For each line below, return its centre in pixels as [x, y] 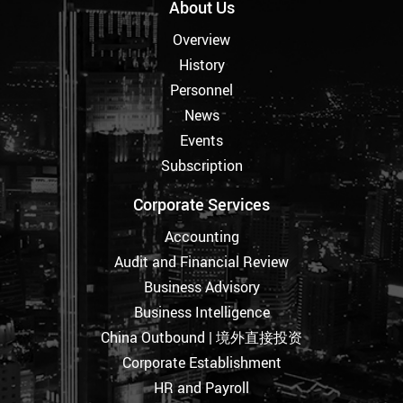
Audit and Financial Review [201, 261]
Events [201, 140]
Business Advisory [201, 287]
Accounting [201, 236]
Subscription [201, 165]
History [201, 64]
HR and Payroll [201, 387]
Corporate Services [201, 204]
